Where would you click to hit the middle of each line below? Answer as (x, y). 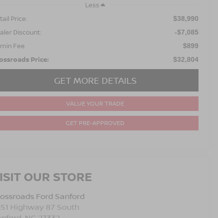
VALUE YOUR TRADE (95, 103)
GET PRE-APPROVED (95, 123)
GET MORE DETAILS (95, 80)
